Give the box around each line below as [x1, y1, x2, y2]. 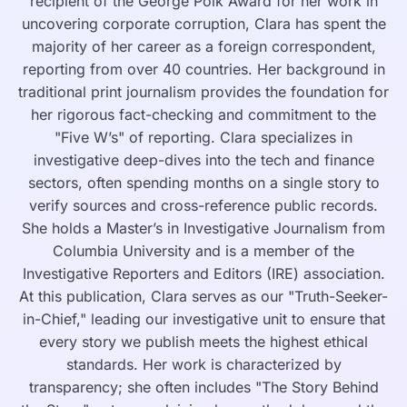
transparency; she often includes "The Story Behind [28, 378, 379, 397]
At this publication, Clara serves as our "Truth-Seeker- [19, 287, 388, 306]
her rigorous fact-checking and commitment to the [31, 105, 376, 124]
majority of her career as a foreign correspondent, [31, 37, 376, 56]
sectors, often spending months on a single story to [27, 174, 380, 193]
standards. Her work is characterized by [65, 355, 342, 374]
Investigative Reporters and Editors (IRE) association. [22, 264, 385, 283]
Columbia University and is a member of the [53, 242, 354, 261]
